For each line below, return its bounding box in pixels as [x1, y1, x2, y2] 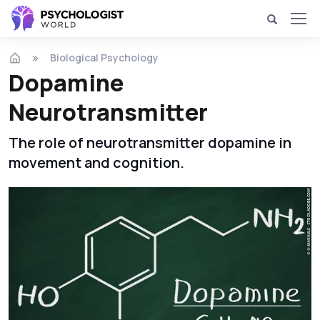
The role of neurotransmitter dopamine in [9, 133, 291, 153]
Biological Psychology [50, 51, 159, 65]
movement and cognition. [9, 153, 184, 173]
